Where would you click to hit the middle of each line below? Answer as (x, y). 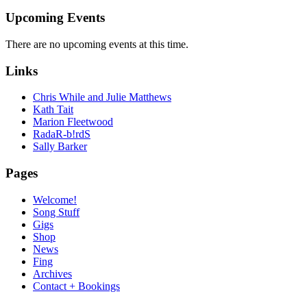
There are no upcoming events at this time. (97, 44)
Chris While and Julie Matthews (102, 97)
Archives (52, 273)
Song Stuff (56, 212)
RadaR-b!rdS (62, 134)
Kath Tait (53, 110)
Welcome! (55, 199)
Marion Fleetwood (73, 122)
